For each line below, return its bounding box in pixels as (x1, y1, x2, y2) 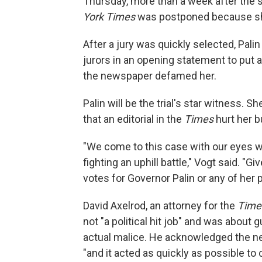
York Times (83, 10, 135, 23)
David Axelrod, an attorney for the (83, 199, 237, 212)
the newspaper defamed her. (83, 69, 216, 82)
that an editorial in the (83, 112, 184, 125)
